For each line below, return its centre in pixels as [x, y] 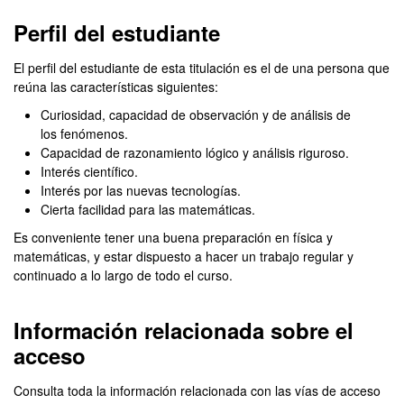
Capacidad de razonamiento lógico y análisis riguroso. [195, 152]
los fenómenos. [84, 133]
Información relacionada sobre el [184, 330]
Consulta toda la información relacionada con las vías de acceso [197, 390]
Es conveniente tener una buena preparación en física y [173, 237]
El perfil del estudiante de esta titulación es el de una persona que [202, 68]
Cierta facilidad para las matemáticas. [148, 209]
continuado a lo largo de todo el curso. [123, 275]
